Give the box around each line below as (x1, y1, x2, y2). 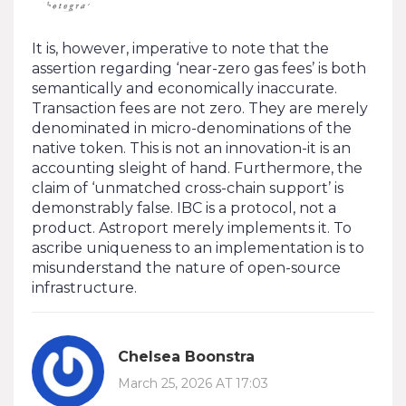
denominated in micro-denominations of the (32, 119, 352, 137)
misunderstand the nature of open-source (32, 258, 341, 276)
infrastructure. (32, 278, 137, 296)
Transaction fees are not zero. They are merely (32, 99, 368, 117)
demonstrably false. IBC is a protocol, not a (32, 198, 336, 217)
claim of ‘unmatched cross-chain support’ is (32, 179, 343, 197)
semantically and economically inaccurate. (32, 79, 337, 97)
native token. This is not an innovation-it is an (32, 139, 351, 157)
